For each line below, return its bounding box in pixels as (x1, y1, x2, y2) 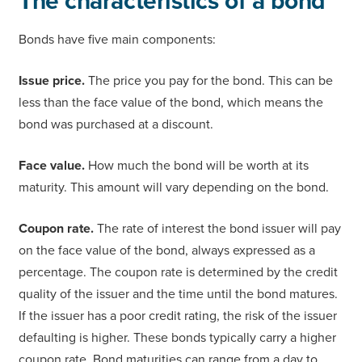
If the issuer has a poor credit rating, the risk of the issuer (19, 308, 337, 325)
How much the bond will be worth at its (85, 158, 309, 175)
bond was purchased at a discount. (19, 116, 217, 133)
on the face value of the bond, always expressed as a (19, 242, 315, 259)
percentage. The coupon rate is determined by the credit (19, 264, 338, 281)
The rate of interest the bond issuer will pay (94, 221, 341, 238)
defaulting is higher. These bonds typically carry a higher (19, 330, 336, 347)
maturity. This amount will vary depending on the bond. (19, 179, 332, 196)
